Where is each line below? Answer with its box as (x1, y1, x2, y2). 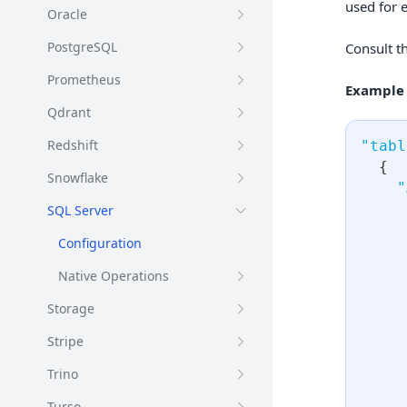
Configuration (58, 234, 142, 252)
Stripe (47, 333, 84, 350)
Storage (47, 300, 94, 317)
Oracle (47, 5, 87, 23)
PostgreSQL (47, 38, 117, 55)
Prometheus (47, 71, 121, 88)
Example (345, 81, 404, 100)
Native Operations (58, 267, 169, 284)
